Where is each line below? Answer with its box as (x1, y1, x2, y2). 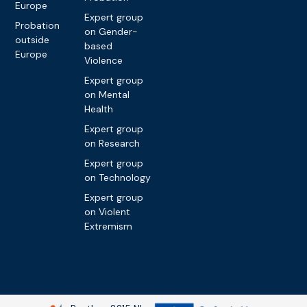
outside (15, 33, 50, 46)
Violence (84, 53, 123, 66)
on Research (84, 136, 140, 149)
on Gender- (84, 25, 138, 38)
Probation (15, 19, 60, 32)
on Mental (84, 88, 130, 101)
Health (84, 102, 114, 115)
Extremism (84, 219, 133, 232)
